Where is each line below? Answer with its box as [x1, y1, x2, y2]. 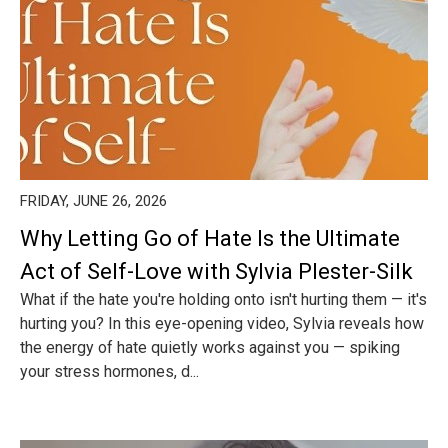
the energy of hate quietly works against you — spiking [20, 338, 400, 357]
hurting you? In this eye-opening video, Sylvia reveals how [20, 314, 424, 333]
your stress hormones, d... [20, 362, 199, 381]
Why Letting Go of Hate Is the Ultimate [20, 226, 400, 251]
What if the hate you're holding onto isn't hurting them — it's [20, 290, 427, 309]
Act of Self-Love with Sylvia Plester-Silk [20, 259, 413, 284]
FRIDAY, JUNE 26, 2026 [20, 192, 167, 210]
